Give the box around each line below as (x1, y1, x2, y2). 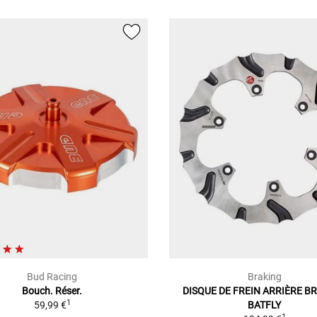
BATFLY (248, 299, 282, 311)
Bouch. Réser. (22, 285, 83, 297)
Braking (247, 271, 282, 283)
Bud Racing (27, 271, 78, 283)
